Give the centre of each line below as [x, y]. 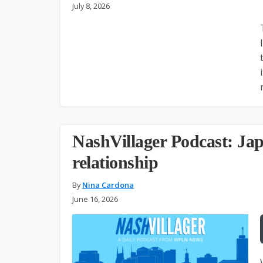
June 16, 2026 [95, 199]
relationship [115, 162]
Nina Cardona [108, 185]
